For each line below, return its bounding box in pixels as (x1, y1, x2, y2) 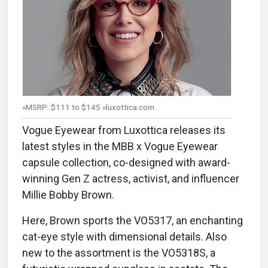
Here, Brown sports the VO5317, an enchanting (22, 214, 243, 227)
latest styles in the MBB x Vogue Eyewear (22, 140, 218, 153)
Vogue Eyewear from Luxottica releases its (22, 124, 226, 137)
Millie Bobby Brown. (22, 188, 114, 202)
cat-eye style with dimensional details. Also (22, 230, 227, 243)
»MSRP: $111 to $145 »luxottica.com (22, 102, 154, 112)
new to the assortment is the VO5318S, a (22, 246, 215, 260)
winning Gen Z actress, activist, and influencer (22, 172, 239, 185)
